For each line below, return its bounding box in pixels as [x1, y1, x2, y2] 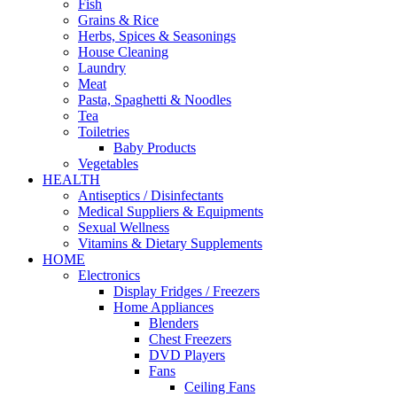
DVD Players [149, 347, 225, 362]
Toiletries [78, 124, 129, 139]
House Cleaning [78, 44, 168, 59]
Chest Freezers [149, 331, 231, 346]
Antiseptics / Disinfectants [78, 188, 223, 203]
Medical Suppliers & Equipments [78, 204, 263, 219]
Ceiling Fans [184, 379, 255, 394]
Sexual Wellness [78, 220, 169, 235]
